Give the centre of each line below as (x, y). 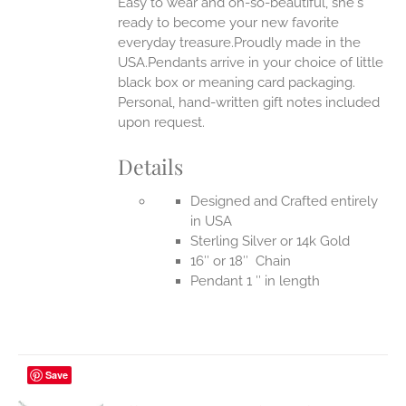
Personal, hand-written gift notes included (249, 103)
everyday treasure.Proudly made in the (240, 43)
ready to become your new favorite (229, 23)
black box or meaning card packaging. (237, 83)
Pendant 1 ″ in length (256, 280)
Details (151, 167)
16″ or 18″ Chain (241, 261)
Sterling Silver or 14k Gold (271, 241)
